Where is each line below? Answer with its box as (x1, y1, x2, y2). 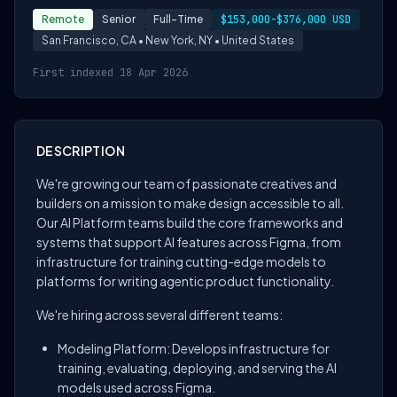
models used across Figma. (58, 379, 215, 395)
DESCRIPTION (36, 143, 125, 159)
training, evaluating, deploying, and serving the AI (58, 360, 337, 376)
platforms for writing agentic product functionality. (36, 273, 334, 289)
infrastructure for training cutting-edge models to (36, 253, 326, 269)
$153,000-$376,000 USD (221, 12, 351, 27)
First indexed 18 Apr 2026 (33, 66, 188, 80)
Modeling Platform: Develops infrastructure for (58, 340, 330, 356)
